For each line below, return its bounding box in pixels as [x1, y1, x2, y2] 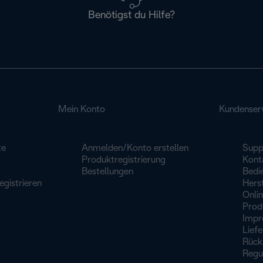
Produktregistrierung [82, 156, 166, 164]
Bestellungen [82, 167, 134, 176]
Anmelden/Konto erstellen [82, 144, 189, 153]
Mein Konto [58, 105, 106, 114]
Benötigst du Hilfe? [87, 11, 175, 21]
